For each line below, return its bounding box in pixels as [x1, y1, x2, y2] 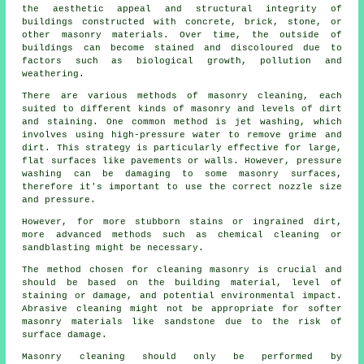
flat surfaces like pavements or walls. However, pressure [22, 156, 342, 167]
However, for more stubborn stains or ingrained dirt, [22, 217, 342, 227]
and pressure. [22, 195, 97, 206]
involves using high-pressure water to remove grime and [22, 130, 342, 141]
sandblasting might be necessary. [22, 243, 205, 253]
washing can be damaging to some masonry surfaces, [22, 169, 342, 180]
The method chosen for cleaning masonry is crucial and [22, 265, 342, 275]
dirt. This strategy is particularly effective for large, [22, 143, 342, 154]
